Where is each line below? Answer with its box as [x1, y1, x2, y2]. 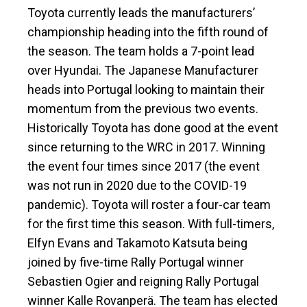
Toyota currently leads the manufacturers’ [27, 5, 255, 21]
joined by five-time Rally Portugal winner [27, 255, 244, 270]
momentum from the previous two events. [27, 101, 258, 116]
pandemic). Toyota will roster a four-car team [27, 197, 271, 212]
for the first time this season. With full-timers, [27, 217, 274, 232]
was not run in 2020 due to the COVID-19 [27, 178, 247, 193]
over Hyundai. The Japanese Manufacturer [27, 63, 258, 78]
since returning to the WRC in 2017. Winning [27, 140, 265, 155]
